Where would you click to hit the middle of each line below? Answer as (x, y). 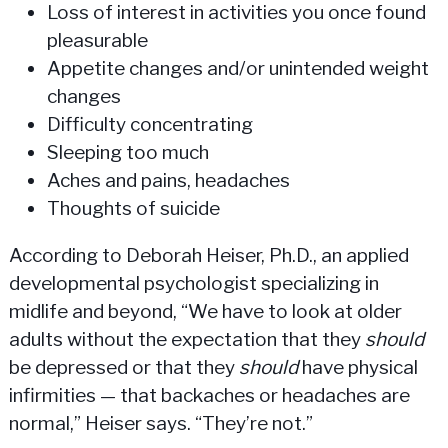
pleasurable (97, 41)
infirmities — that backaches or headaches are (209, 396)
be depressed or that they (123, 368)
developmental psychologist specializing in (193, 284)
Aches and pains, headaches (168, 181)
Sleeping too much (127, 153)
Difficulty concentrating (149, 125)
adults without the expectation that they (186, 340)
